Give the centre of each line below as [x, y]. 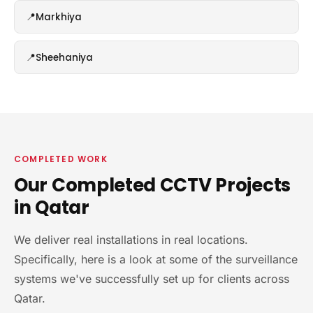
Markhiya [59, 17]
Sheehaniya [64, 57]
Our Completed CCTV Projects [152, 185]
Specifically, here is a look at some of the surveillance [156, 260]
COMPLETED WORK [61, 159]
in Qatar [52, 208]
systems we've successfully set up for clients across [152, 279]
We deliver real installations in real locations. [131, 240]
